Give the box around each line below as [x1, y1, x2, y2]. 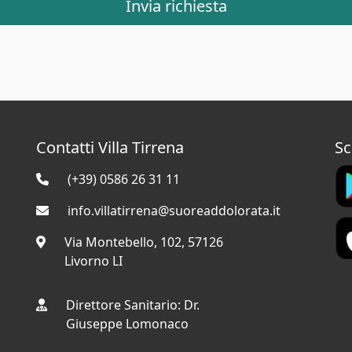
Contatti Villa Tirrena [36, 137, 184, 158]
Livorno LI [64, 252, 123, 269]
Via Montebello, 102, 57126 [64, 233, 223, 251]
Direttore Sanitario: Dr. [66, 296, 200, 313]
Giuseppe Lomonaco [66, 315, 189, 332]
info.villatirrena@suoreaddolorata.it [68, 202, 280, 219]
